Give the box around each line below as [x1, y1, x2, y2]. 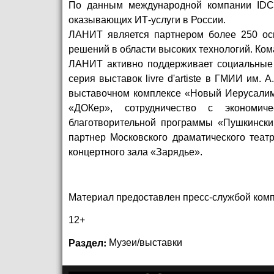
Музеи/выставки [109, 237, 182, 248]
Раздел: [68, 235, 109, 250]
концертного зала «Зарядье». [68, 147, 202, 158]
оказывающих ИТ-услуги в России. [68, 15, 228, 26]
